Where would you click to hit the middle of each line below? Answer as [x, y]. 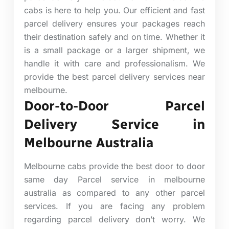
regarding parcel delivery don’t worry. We [114, 219]
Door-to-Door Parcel [114, 106]
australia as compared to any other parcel [114, 192]
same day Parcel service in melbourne [114, 179]
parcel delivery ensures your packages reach [114, 23]
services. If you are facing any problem [114, 206]
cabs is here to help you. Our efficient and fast [114, 10]
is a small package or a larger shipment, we [114, 50]
